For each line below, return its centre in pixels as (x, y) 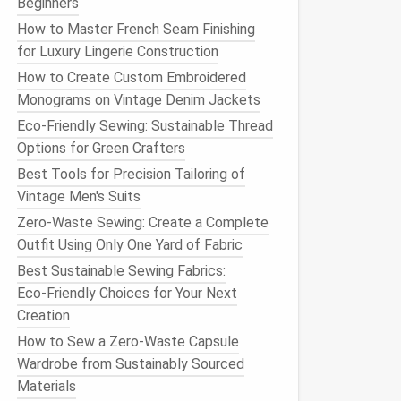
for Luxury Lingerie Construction (118, 51)
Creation (43, 316)
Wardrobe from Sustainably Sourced (131, 364)
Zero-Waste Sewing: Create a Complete (143, 222)
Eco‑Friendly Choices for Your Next (127, 293)
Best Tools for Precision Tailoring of (131, 174)
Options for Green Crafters (101, 148)
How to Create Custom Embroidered (132, 77)
